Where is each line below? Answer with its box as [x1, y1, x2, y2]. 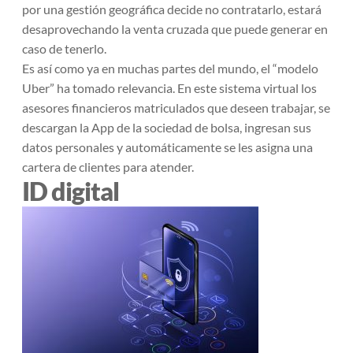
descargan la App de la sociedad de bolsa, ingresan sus [22, 120, 311, 135]
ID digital [22, 176, 119, 206]
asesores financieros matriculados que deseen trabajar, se [22, 100, 330, 115]
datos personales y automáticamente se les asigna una [22, 139, 313, 154]
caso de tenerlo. [22, 41, 106, 56]
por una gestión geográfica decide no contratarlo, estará [22, 2, 321, 17]
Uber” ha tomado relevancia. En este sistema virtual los [22, 80, 317, 95]
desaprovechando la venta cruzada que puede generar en [22, 21, 328, 36]
